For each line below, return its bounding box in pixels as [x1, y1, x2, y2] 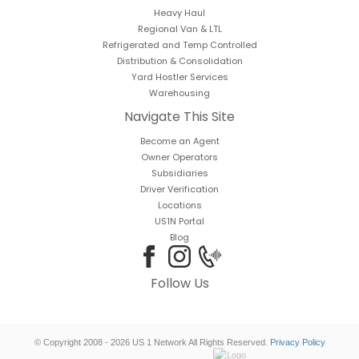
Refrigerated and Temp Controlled [102, 38, 257, 52]
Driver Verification [140, 183, 219, 196]
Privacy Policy [269, 337, 325, 348]
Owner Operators [141, 151, 218, 164]
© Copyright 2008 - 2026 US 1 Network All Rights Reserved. [34, 337, 270, 348]
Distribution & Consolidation [116, 54, 243, 68]
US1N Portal [155, 215, 204, 228]
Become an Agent [139, 135, 220, 148]
